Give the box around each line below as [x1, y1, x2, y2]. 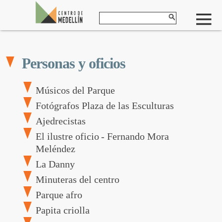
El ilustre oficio [35, 131, 99, 142]
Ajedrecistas [35, 115, 86, 126]
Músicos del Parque [35, 85, 115, 96]
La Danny [35, 159, 75, 169]
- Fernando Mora [101, 131, 169, 142]
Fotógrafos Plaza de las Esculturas [35, 100, 174, 111]
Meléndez [35, 143, 75, 154]
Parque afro [35, 189, 82, 200]
